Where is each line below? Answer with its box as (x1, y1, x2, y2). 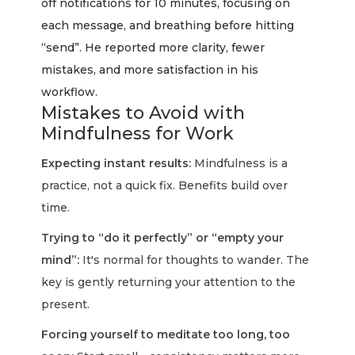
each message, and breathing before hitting (41, 18, 295, 32)
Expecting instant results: (41, 156, 192, 170)
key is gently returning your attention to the (41, 275, 296, 289)
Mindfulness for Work (41, 123, 235, 144)
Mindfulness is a (191, 156, 288, 170)
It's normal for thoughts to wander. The (79, 253, 310, 267)
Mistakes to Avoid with (41, 102, 246, 124)
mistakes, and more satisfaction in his (41, 63, 259, 77)
